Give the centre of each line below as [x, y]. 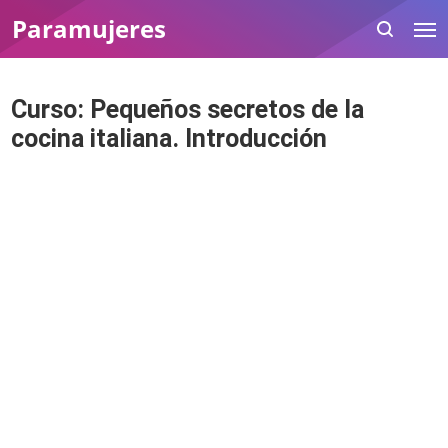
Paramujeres [88, 28]
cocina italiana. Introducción [169, 138]
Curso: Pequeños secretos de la [188, 109]
